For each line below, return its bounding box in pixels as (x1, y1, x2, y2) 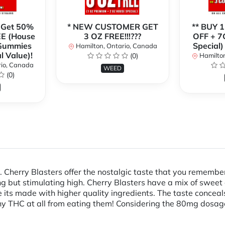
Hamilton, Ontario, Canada (74, 42, 157, 50)
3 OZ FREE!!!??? (84, 31, 141, 42)
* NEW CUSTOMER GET (67, 22, 158, 32)
